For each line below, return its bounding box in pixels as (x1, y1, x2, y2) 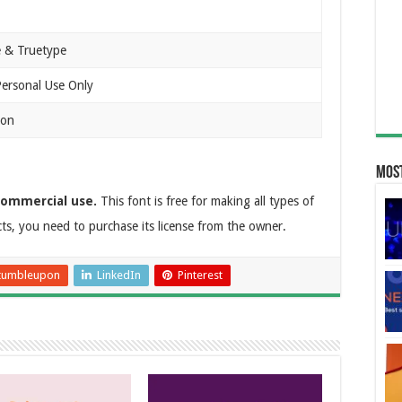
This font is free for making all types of (97, 193, 314, 208)
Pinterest (178, 267, 223, 282)
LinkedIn (97, 267, 141, 282)
